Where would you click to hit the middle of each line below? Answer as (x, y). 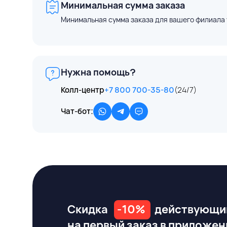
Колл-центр (83, 90)
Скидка (89, 209)
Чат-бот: (77, 111)
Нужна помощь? (98, 72)
